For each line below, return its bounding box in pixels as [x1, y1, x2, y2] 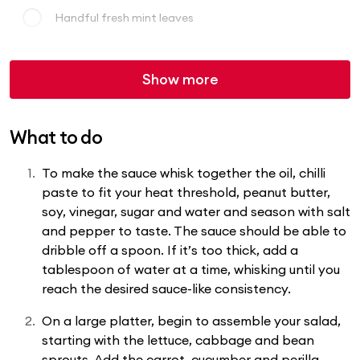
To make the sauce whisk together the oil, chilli [42, 164, 325, 181]
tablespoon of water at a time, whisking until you [42, 260, 340, 277]
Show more [141, 69, 219, 88]
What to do [10, 125, 103, 149]
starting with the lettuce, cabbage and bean [42, 331, 314, 348]
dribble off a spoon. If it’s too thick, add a [42, 241, 298, 258]
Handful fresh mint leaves [55, 10, 194, 25]
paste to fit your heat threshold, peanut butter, [42, 183, 330, 200]
